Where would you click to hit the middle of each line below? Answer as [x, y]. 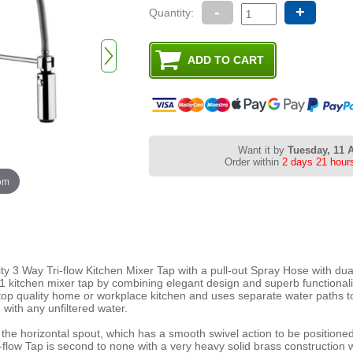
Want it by [262, 150]
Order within [252, 162]
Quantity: [171, 13]
